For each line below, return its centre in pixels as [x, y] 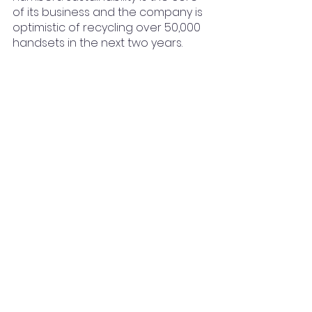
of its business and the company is [109, 12]
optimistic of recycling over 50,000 [108, 28]
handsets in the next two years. [99, 43]
